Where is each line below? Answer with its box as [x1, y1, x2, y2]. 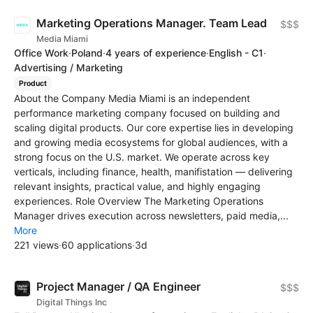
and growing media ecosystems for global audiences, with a [14, 136, 288, 148]
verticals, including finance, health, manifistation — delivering [14, 165, 293, 177]
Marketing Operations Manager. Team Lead [36, 16, 267, 30]
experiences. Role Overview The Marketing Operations [14, 194, 263, 207]
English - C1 [209, 47, 263, 59]
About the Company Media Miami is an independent [14, 92, 250, 104]
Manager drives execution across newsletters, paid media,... [14, 209, 289, 221]
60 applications [61, 238, 132, 251]
